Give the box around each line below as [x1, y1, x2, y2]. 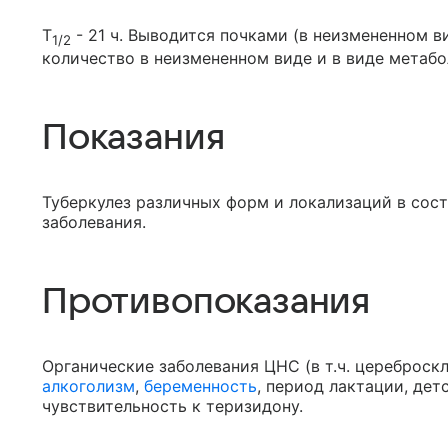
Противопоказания [42, 281, 371, 321]
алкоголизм [42, 375, 135, 396]
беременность [144, 375, 257, 396]
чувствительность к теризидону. [42, 395, 303, 416]
